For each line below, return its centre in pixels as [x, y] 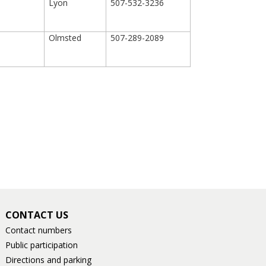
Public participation [42, 245]
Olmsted [65, 38]
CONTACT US [37, 215]
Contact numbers [39, 230]
